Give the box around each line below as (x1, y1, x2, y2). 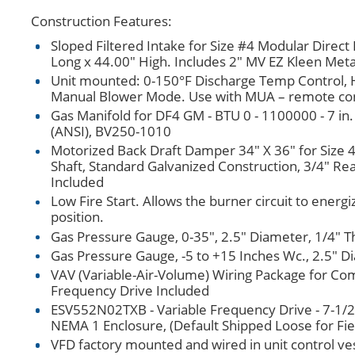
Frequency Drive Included (50, 281, 209, 300)
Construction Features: (30, 11, 172, 30)
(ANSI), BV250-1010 (50, 122, 171, 141)
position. (50, 208, 104, 227)
